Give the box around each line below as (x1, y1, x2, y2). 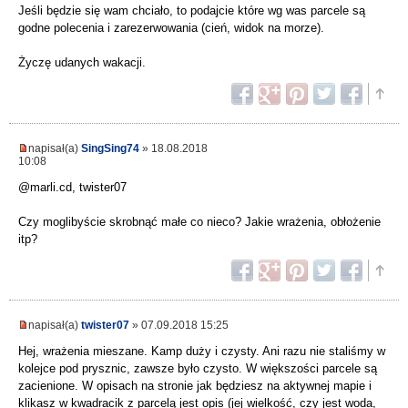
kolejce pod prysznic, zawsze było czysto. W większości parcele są (18, 362, 377, 376)
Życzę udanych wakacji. (18, 56, 146, 70)
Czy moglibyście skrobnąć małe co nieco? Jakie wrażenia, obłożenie (18, 215, 381, 229)
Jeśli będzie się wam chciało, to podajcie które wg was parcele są (18, 4, 365, 18)
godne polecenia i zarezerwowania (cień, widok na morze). (18, 21, 324, 36)
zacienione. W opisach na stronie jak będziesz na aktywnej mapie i (18, 379, 372, 393)
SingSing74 (81, 142, 139, 155)
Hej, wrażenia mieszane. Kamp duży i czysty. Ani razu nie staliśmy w (18, 344, 385, 359)
